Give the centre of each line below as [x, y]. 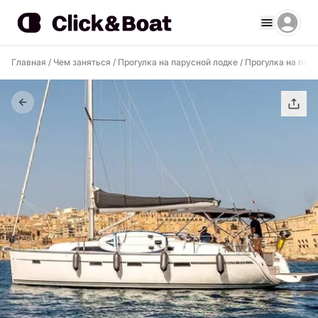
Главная [29, 62]
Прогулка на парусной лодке [178, 62]
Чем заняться [82, 62]
